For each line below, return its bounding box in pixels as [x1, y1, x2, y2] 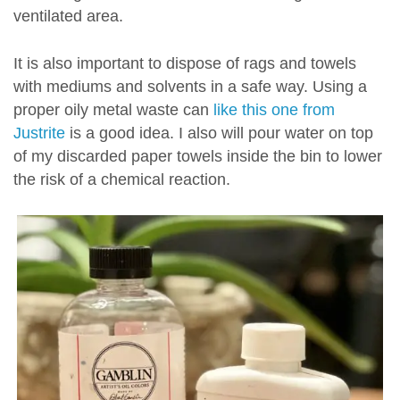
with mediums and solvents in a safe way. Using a [13, 78, 367, 96]
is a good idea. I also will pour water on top [65, 124, 373, 143]
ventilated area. [13, 7, 123, 26]
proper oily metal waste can [13, 101, 213, 120]
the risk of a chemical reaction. [13, 171, 230, 189]
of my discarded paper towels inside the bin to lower [13, 147, 382, 166]
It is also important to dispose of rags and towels [13, 54, 356, 73]
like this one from [213, 101, 335, 120]
